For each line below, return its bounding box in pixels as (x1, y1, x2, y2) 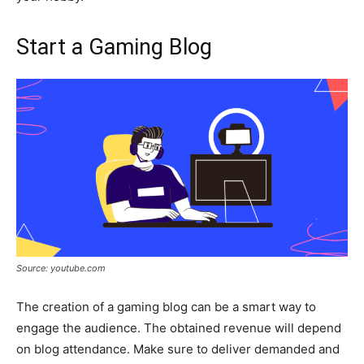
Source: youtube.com (16, 262, 106, 275)
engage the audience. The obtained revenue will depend (16, 320, 341, 336)
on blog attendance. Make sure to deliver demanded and (16, 341, 340, 357)
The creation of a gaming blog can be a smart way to (16, 299, 316, 315)
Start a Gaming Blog (16, 33, 212, 60)
